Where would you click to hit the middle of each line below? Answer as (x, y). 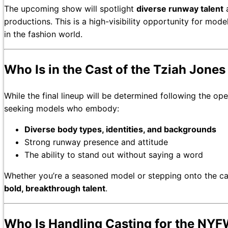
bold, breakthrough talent (55, 188)
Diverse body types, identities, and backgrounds (120, 129)
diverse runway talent (180, 9)
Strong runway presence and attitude (96, 142)
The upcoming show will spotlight (70, 9)
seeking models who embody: (62, 108)
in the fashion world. (43, 34)
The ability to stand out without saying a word (114, 154)
